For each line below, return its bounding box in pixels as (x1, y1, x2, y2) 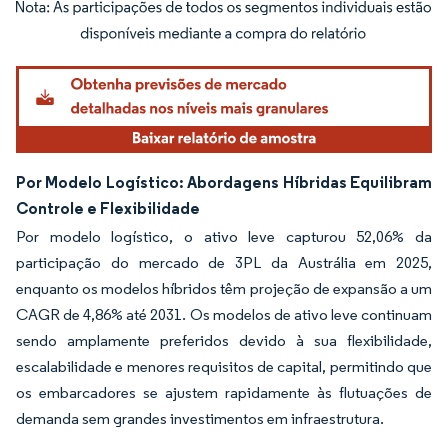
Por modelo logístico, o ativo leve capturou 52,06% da (16, 227, 432, 247)
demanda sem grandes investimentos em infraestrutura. (16, 409, 384, 429)
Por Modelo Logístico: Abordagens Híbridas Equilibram (16, 172, 432, 193)
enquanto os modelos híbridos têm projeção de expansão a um (16, 279, 432, 299)
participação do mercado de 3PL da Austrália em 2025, (16, 253, 432, 273)
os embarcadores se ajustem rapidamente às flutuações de (16, 383, 432, 403)
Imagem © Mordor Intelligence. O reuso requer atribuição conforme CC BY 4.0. (25, 12, 427, 28)
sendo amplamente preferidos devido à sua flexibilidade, (16, 331, 432, 351)
